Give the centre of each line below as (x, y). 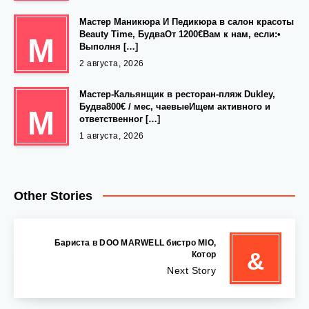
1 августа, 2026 (112, 136)
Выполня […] (109, 46)
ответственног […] (120, 119)
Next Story (191, 270)
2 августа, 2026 (112, 63)
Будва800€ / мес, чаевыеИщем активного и (175, 106)
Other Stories (53, 196)
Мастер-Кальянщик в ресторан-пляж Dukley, (177, 94)
